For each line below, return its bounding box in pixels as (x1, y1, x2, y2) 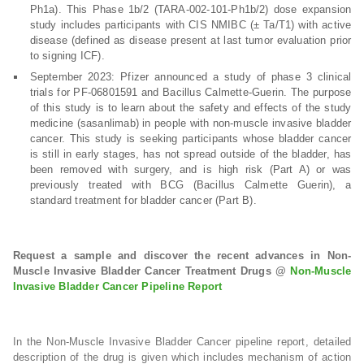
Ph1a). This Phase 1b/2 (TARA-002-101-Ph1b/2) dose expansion (29, 3, 352, 15)
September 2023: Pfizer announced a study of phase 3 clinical (29, 71, 352, 83)
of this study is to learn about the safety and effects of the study (29, 102, 352, 114)
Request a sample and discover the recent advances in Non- (12, 249, 352, 262)
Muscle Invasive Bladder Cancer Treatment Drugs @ (12, 265, 291, 277)
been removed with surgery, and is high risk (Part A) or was (29, 163, 352, 175)
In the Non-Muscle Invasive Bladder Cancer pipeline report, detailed (12, 336, 352, 348)
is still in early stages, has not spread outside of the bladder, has (29, 148, 352, 160)
